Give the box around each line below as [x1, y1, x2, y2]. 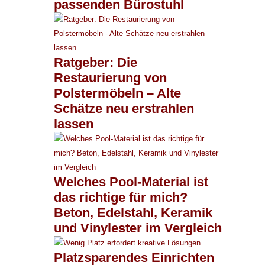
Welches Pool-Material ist [54, 174, 208, 189]
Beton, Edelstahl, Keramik [54, 205, 212, 220]
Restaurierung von [54, 70, 167, 85]
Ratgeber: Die [54, 54, 137, 70]
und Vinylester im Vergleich [54, 220, 222, 235]
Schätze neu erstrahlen [54, 101, 194, 116]
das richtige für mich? [54, 189, 188, 205]
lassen [54, 116, 93, 131]
